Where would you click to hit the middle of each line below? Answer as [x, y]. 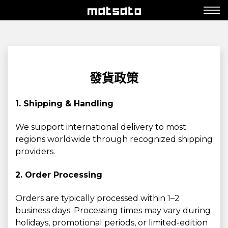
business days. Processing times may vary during [113, 210]
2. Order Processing [59, 175]
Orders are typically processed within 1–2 [97, 198]
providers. [35, 151]
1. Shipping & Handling [64, 104]
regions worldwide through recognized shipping [114, 139]
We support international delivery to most [101, 127]
